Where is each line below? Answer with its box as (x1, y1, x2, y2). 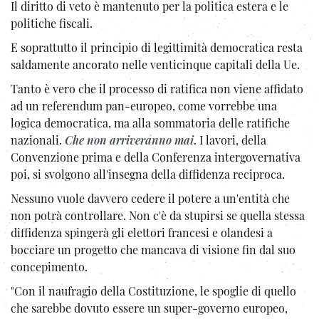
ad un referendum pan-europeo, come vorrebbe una (11, 98, 277, 113)
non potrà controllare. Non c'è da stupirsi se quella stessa (11, 207, 305, 223)
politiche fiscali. (11, 15, 93, 31)
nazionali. (11, 132, 65, 147)
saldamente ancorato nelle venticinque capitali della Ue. (11, 56, 300, 72)
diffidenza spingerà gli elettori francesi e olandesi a (11, 224, 273, 240)
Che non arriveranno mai (65, 132, 194, 147)
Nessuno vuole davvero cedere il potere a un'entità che (11, 190, 290, 206)
